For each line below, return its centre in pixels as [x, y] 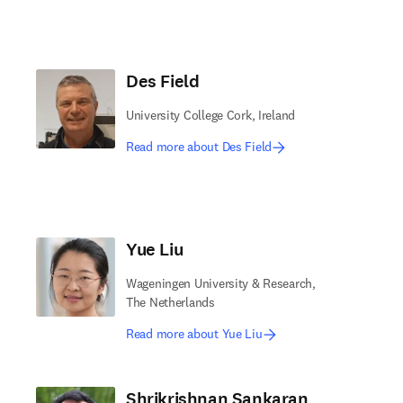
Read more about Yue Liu [194, 334]
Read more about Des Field [199, 147]
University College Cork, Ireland [211, 115]
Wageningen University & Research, [221, 283]
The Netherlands [170, 302]
